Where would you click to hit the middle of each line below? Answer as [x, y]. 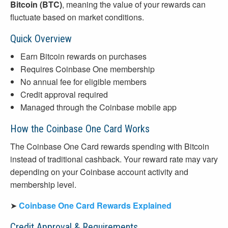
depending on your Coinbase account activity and [99, 172]
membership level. [43, 185]
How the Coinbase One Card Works [80, 129]
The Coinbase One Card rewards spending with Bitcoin [110, 147]
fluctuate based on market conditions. [77, 17]
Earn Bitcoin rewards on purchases [83, 56]
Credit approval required [64, 95]
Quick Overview [41, 39]
